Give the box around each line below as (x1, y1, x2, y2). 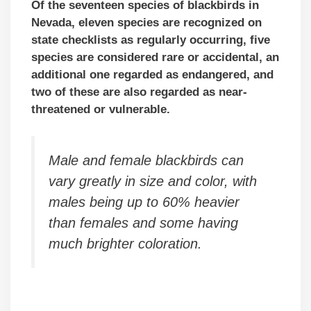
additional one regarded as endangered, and (31, 68, 274, 82)
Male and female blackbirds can (49, 152, 244, 168)
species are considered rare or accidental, (31, 51, 266, 65)
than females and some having (49, 215, 238, 230)
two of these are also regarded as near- (31, 85, 247, 99)
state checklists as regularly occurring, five (31, 33, 270, 47)
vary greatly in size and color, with (49, 173, 257, 189)
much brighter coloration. (49, 235, 202, 251)
